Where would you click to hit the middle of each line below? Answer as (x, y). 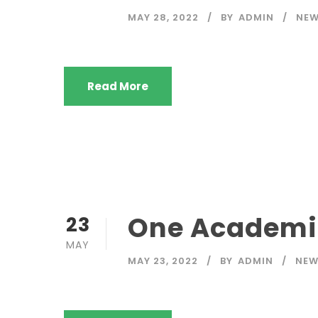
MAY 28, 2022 (163, 17)
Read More (118, 86)
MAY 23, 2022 (163, 261)
